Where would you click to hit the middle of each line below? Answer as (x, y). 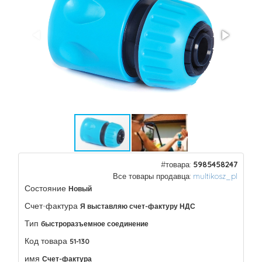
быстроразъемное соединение (95, 224)
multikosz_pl (215, 176)
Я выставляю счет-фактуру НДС (138, 206)
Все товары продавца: (153, 176)
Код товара (46, 241)
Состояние (45, 188)
